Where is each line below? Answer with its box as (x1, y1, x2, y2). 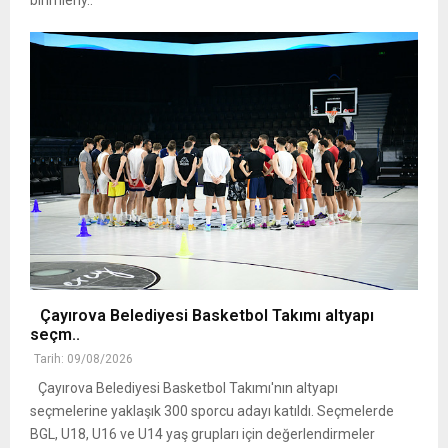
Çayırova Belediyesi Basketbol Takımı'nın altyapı (30, 380, 338, 397)
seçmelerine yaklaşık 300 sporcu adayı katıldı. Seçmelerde (30, 403, 394, 420)
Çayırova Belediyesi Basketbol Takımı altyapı (30, 306, 374, 326)
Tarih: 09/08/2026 (34, 352, 133, 367)
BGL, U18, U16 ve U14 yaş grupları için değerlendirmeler (30, 426, 375, 443)
